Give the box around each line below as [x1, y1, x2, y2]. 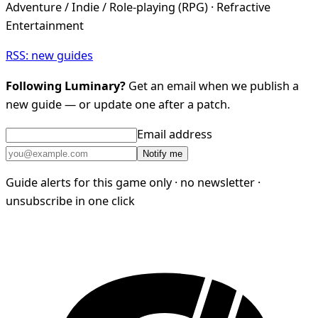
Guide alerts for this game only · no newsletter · [6, 175, 261, 191]
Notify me [143, 148, 182, 159]
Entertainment [6, 18, 84, 34]
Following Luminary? [6, 77, 126, 94]
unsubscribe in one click [6, 193, 135, 209]
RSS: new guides [6, 48, 93, 64]
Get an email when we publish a [126, 77, 299, 94]
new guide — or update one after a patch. [6, 96, 230, 112]
